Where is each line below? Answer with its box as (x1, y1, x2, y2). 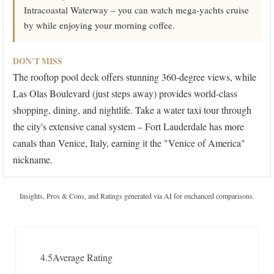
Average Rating (53, 251, 113, 264)
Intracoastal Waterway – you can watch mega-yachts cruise (24, 4, 249, 17)
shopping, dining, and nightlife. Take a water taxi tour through (13, 103, 251, 117)
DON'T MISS (13, 55, 62, 68)
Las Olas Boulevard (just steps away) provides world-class (13, 87, 237, 100)
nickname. (13, 153, 53, 166)
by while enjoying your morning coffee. (24, 19, 175, 32)
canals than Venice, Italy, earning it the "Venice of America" (13, 136, 245, 150)
